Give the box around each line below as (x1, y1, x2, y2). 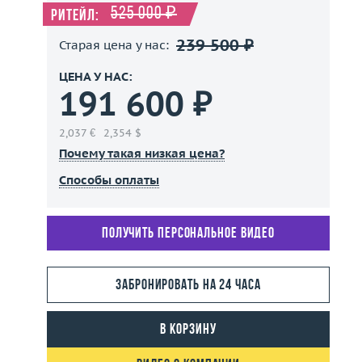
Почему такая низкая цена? (59, 145, 225, 161)
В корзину (160, 322, 217, 338)
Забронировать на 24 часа (116, 278, 261, 293)
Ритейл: (51, 8, 103, 24)
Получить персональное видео (101, 226, 276, 242)
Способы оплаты (59, 172, 159, 187)
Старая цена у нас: (59, 37, 172, 53)
